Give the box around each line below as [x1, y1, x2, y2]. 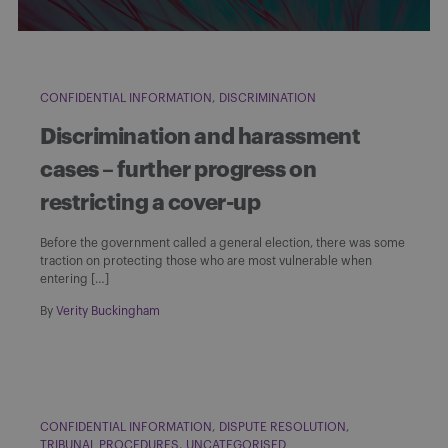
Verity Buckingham [56, 304, 160, 317]
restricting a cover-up [40, 191, 261, 214]
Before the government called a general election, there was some [40, 236, 405, 249]
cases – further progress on [40, 158, 317, 181]
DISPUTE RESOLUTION [219, 420, 346, 433]
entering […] [40, 272, 109, 285]
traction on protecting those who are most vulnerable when [40, 254, 372, 267]
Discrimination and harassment [40, 125, 361, 148]
